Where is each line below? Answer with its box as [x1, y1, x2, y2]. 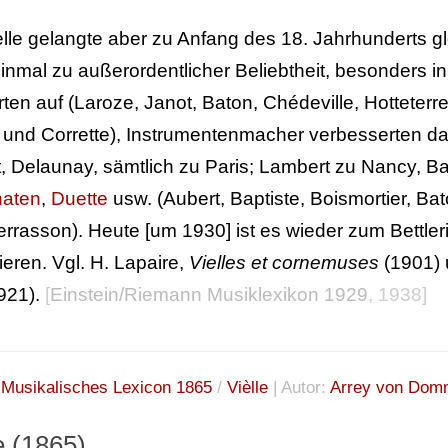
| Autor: [268, 378, 330, 398]
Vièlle [227, 378, 268, 398]
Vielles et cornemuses [189, 252, 379, 274]
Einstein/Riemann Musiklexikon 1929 [50, 284, 368, 306]
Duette [51, 188, 108, 210]
